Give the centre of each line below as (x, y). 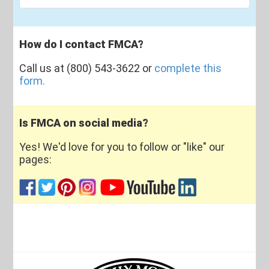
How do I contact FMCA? (82, 44)
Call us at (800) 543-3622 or (87, 68)
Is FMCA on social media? (84, 123)
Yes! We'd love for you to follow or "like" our (122, 147)
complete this (188, 68)
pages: (36, 159)
